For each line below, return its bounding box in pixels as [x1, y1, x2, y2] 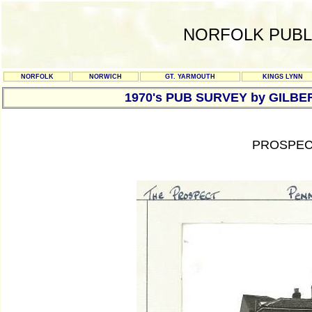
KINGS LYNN [262, 73, 303, 80]
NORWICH [88, 73, 122, 80]
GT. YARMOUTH [165, 73, 215, 80]
